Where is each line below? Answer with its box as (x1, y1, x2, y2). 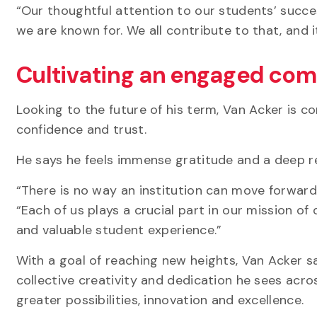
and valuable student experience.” (16, 221, 222, 238)
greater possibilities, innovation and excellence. (16, 292, 308, 309)
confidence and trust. (16, 121, 146, 138)
